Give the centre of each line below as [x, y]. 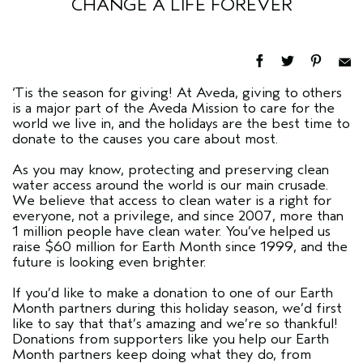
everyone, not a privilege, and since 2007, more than [178, 216]
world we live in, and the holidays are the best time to [181, 124]
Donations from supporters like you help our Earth [171, 339]
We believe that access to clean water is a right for [172, 201]
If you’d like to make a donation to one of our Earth [173, 293]
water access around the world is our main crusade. [170, 185]
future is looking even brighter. [109, 262]
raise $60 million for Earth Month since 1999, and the [180, 247]
